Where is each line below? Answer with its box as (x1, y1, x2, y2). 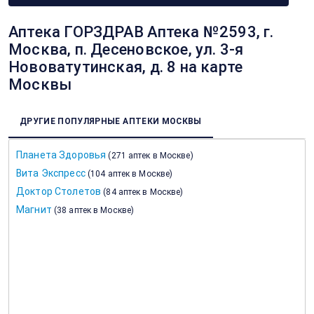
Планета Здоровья (16, 149, 107, 161)
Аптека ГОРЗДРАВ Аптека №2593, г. (8, 23, 274, 41)
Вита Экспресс (16, 168, 86, 179)
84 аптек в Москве (106, 187, 181, 197)
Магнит (16, 204, 52, 215)
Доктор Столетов (16, 186, 102, 197)
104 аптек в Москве (90, 169, 170, 179)
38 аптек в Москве (57, 205, 132, 215)
